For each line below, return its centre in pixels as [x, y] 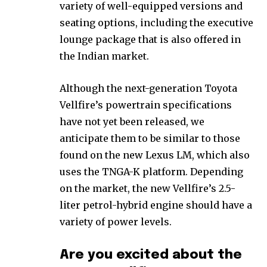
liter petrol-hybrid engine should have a [156, 205]
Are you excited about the [151, 255]
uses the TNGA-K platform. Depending [151, 171]
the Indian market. [104, 56]
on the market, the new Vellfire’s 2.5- [148, 188]
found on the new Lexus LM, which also [155, 155]
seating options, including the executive [156, 22]
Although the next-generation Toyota [148, 88]
